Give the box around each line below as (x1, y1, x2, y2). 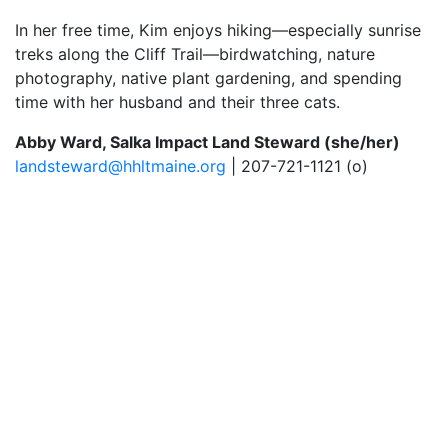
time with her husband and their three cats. (15, 92, 340, 112)
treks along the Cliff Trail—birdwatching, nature (15, 44, 375, 64)
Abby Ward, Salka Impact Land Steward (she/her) (15, 132, 400, 152)
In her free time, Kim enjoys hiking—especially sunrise (15, 20, 421, 40)
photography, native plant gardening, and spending (15, 68, 402, 88)
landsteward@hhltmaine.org (15, 156, 226, 176)
